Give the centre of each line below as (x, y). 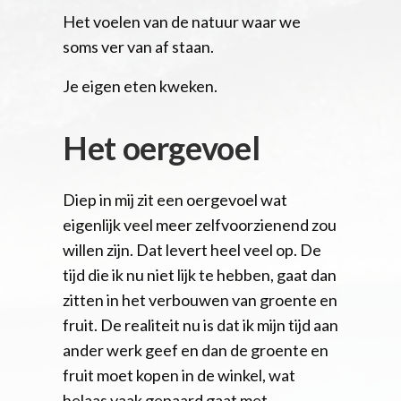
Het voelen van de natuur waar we (182, 21)
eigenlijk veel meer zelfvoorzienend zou (200, 224)
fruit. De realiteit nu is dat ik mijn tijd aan (200, 324)
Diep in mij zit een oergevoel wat (175, 199)
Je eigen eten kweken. (140, 85)
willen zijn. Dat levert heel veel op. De (192, 249)
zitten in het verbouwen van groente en (200, 299)
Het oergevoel (162, 147)
